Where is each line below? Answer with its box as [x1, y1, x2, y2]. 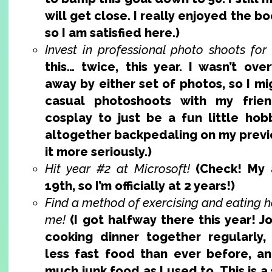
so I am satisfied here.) [45, 25, 180, 40]
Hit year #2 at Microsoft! [45, 161, 190, 176]
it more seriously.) [45, 144, 152, 159]
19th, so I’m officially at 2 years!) [45, 178, 235, 193]
